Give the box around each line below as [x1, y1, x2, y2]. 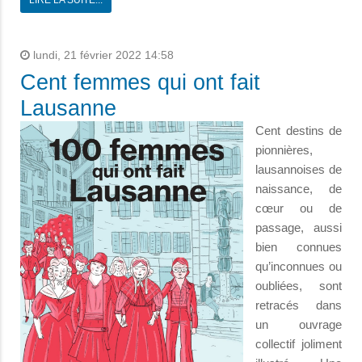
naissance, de [255, 181, 342, 196]
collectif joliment [255, 336, 342, 351]
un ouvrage [255, 317, 342, 331]
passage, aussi [255, 220, 342, 234]
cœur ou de [255, 200, 342, 215]
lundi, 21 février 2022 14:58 [30, 48, 174, 61]
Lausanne [20, 95, 116, 120]
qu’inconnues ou [255, 259, 342, 273]
